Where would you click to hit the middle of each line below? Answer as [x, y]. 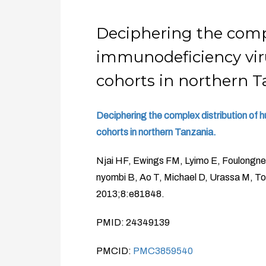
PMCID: [115, 251]
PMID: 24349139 [133, 222]
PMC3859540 [163, 251]
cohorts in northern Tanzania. [156, 132]
